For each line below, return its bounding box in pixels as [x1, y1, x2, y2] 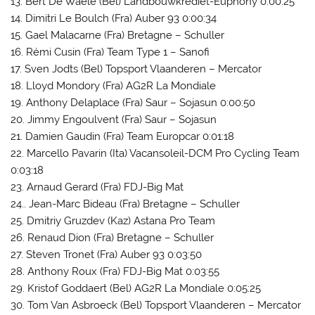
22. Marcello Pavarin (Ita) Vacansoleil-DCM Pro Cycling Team [11, 146, 300, 160]
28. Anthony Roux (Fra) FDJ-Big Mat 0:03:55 [11, 264, 220, 278]
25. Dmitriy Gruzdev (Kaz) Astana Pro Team [11, 214, 216, 227]
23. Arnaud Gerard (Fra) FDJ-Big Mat [11, 180, 184, 193]
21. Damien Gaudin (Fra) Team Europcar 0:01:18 [11, 129, 235, 143]
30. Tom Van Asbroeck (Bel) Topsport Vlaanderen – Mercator [11, 298, 302, 311]
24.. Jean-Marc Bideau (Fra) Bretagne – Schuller [11, 197, 240, 210]
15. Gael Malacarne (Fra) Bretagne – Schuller [11, 28, 225, 41]
